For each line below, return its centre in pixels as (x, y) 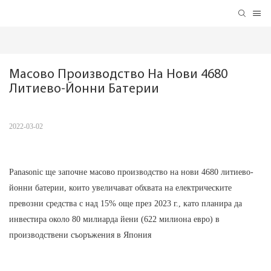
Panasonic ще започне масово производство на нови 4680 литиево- (131, 172)
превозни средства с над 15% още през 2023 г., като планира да (126, 204)
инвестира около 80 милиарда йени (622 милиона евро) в (114, 220)
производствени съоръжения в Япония (80, 235)
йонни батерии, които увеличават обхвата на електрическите (120, 188)
